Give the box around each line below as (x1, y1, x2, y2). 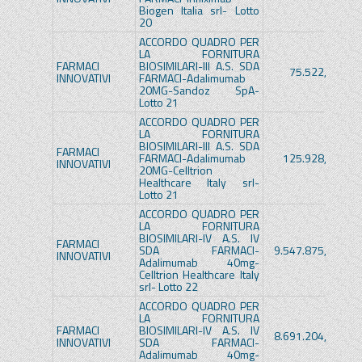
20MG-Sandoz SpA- (138, 82, 259, 99)
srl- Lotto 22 (138, 278, 198, 296)
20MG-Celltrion (138, 162, 213, 179)
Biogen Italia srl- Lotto (138, 2, 259, 19)
